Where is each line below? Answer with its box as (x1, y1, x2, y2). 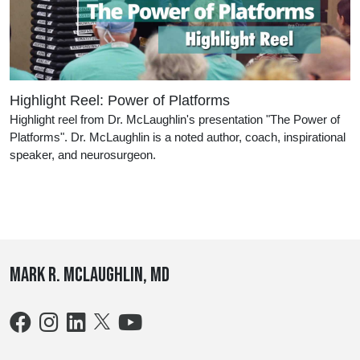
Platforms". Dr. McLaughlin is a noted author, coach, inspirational (10, 130, 346, 145)
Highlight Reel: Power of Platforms (10, 92, 230, 109)
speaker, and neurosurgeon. (10, 148, 156, 162)
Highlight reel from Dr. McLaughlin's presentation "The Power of (10, 112, 340, 127)
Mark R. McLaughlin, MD (10, 263, 170, 288)
